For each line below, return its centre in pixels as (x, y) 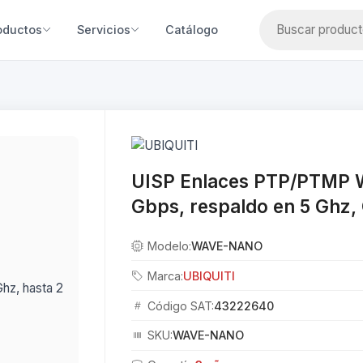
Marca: (166, 275)
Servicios (103, 30)
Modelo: (170, 246)
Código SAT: (181, 305)
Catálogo (191, 30)
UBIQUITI (209, 275)
